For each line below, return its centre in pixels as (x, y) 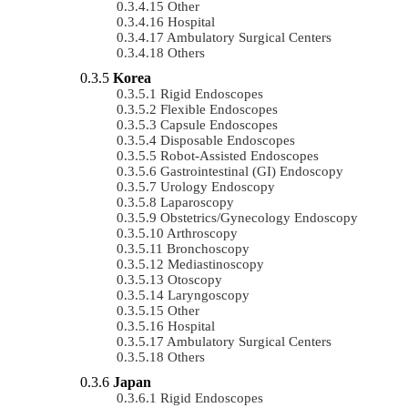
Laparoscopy (197, 202)
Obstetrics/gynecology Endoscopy (259, 217)
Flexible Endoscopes (219, 109)
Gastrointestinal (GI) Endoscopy (252, 171)
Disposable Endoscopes (228, 140)
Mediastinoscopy (216, 264)
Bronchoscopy (208, 248)
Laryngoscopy (209, 295)
